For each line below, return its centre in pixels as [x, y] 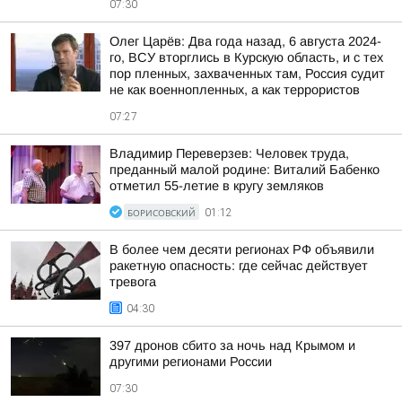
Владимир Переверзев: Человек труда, [229, 153]
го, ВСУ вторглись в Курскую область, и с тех [246, 57]
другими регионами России [191, 362]
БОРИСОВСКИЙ [162, 213]
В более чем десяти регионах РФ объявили [242, 249]
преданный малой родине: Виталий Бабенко [245, 170]
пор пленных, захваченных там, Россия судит [247, 74]
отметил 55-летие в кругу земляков [217, 186]
